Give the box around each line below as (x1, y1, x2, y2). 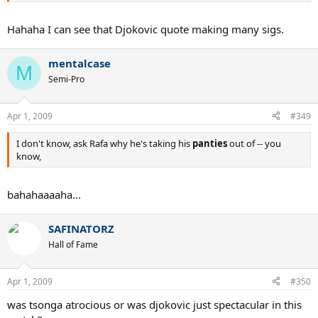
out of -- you (227, 136, 281, 150)
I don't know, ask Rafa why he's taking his (16, 136, 192, 150)
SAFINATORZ (48, 221, 114, 236)
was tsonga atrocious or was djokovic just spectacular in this (7, 297, 302, 312)
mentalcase (48, 56, 111, 71)
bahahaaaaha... (7, 187, 81, 202)
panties (192, 136, 227, 150)
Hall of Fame (48, 238, 98, 251)
